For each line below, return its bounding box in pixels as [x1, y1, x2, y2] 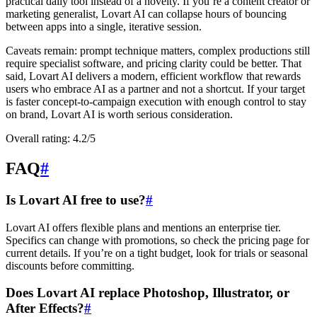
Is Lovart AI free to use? [6, 192, 146, 207]
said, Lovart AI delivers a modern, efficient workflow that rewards [6, 69, 301, 82]
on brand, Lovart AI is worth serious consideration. [6, 108, 233, 120]
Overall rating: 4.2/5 [6, 132, 96, 144]
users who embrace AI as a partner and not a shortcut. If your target [6, 82, 305, 95]
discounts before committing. [6, 259, 134, 272]
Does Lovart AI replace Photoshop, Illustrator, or [6, 285, 289, 301]
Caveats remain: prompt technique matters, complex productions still [6, 44, 310, 57]
